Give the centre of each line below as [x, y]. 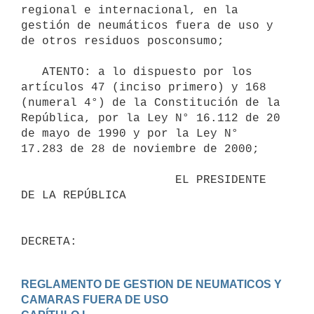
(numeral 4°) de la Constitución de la [151, 103]
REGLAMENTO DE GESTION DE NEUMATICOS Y [151, 284]
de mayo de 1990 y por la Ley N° [130, 134]
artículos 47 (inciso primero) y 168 [144, 87]
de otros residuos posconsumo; [123, 41]
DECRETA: [49, 241]
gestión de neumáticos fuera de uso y [147, 26]
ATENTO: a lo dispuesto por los [32, 72]
